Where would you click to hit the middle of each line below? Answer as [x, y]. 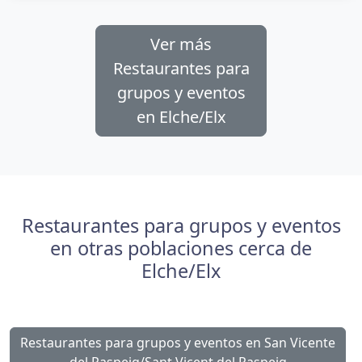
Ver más [181, 44]
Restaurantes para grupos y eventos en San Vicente [178, 343]
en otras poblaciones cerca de [181, 248]
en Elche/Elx [181, 117]
